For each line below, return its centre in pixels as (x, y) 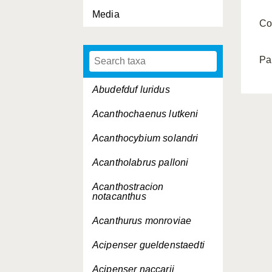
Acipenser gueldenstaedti (148, 245)
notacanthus (119, 196)
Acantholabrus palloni (141, 162)
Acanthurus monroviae (142, 221)
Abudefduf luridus (131, 90)
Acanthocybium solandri (145, 138)
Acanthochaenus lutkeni (145, 114)
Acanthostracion (128, 187)
